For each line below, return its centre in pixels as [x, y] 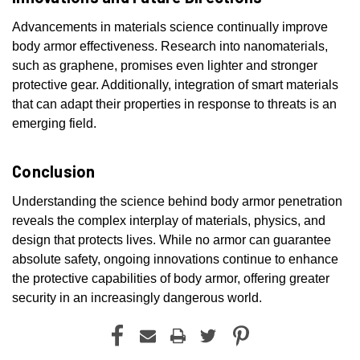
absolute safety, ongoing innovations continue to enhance [175, 260]
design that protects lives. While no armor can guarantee [172, 240]
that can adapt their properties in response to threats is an [174, 104]
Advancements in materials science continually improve [170, 27]
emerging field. [54, 124]
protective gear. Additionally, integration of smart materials [175, 85]
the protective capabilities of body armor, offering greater [171, 279]
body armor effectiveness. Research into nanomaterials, [170, 47]
